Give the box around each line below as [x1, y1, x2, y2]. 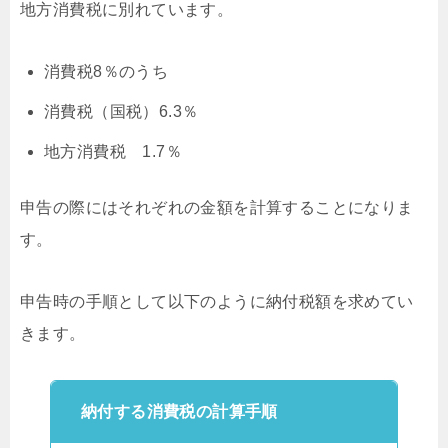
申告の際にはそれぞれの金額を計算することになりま [20, 198, 414, 216]
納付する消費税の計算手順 [81, 402, 278, 420]
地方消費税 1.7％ [44, 142, 182, 160]
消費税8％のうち [44, 62, 169, 80]
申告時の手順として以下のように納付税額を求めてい [20, 292, 414, 310]
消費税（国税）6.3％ [44, 102, 199, 120]
